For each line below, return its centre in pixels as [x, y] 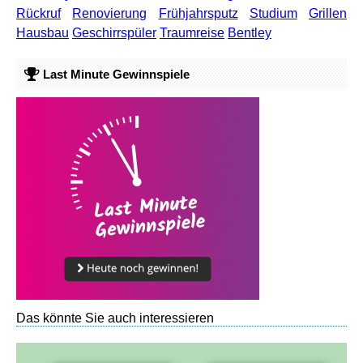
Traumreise [192, 32]
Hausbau [43, 32]
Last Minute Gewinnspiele [115, 74]
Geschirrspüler [114, 32]
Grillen [328, 13]
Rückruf [38, 13]
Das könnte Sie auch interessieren [115, 318]
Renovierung [110, 13]
